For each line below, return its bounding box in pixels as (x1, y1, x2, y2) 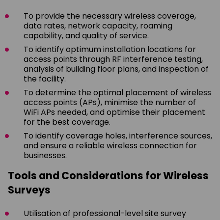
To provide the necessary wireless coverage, (24, 10, 196, 22)
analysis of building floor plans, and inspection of (24, 63, 209, 75)
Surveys (8, 182, 51, 197)
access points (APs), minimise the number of (24, 96, 196, 108)
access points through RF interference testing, (24, 53, 203, 65)
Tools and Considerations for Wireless (8, 168, 209, 183)
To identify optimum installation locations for (24, 43, 196, 55)
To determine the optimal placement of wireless (24, 86, 211, 98)
